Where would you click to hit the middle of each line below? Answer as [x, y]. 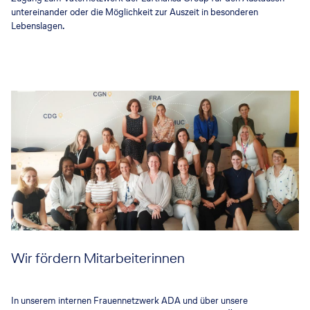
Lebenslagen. [38, 26]
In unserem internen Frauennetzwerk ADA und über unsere [129, 301]
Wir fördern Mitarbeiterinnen [98, 258]
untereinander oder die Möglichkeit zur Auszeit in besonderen [135, 12]
